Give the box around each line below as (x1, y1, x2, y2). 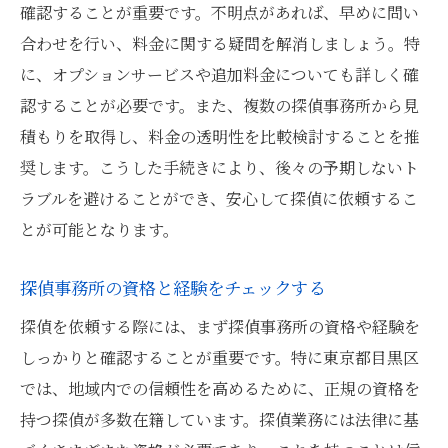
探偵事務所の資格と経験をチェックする (20, 275, 325, 300)
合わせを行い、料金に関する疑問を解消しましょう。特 (20, 32, 420, 55)
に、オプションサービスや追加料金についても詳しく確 (20, 63, 419, 86)
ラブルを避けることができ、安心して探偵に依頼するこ (20, 187, 418, 210)
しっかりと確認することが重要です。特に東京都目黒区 (20, 346, 419, 369)
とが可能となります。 (20, 218, 179, 241)
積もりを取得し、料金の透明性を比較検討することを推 (20, 125, 420, 148)
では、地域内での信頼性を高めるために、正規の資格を (20, 377, 420, 400)
